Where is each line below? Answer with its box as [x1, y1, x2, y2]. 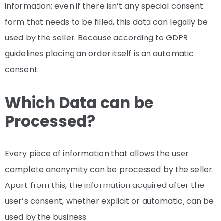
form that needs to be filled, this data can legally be [5, 16, 208, 28]
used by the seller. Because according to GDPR [5, 32, 188, 44]
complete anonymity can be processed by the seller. [5, 164, 214, 176]
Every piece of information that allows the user [5, 148, 189, 160]
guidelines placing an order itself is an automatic [5, 48, 194, 60]
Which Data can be [5, 92, 153, 114]
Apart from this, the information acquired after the [5, 180, 205, 191]
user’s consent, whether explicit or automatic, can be [5, 195, 214, 207]
